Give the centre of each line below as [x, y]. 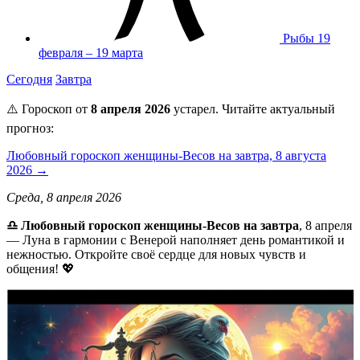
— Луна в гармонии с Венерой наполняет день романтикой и [176, 239]
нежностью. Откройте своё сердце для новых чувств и [156, 254]
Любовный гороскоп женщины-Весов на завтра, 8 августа [166, 155]
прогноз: [30, 128]
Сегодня [29, 79]
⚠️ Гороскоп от [49, 108]
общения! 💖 [41, 268]
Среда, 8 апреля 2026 [64, 197]
